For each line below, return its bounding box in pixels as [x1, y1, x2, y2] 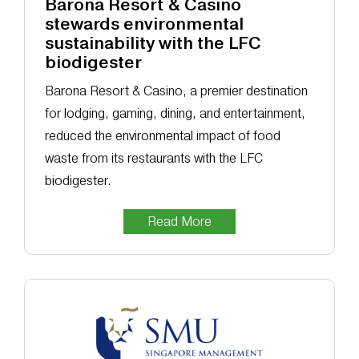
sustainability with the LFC [44, 34, 261, 54]
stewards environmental [44, 14, 244, 34]
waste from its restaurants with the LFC [44, 151, 263, 167]
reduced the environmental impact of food [44, 128, 280, 144]
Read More [147, 214, 212, 230]
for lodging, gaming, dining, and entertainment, [44, 106, 305, 122]
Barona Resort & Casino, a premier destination [44, 83, 308, 99]
